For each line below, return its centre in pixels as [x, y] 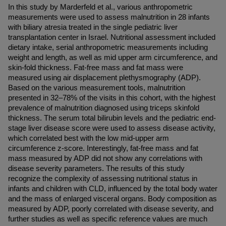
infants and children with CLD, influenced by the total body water [113, 189]
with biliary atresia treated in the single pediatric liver [93, 27]
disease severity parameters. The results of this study [96, 168]
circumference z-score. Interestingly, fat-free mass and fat [103, 148]
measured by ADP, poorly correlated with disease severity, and [111, 209]
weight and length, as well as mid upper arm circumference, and [113, 58]
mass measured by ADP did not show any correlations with [105, 158]
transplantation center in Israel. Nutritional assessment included [112, 37]
